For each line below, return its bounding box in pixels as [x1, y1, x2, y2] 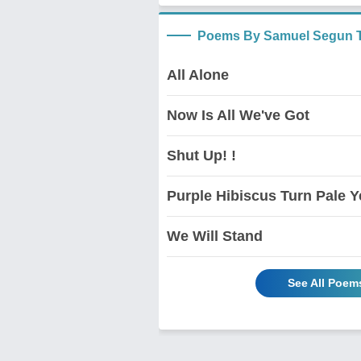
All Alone [167, 67, 229, 84]
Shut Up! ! [167, 147, 236, 164]
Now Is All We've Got [167, 107, 309, 124]
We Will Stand [167, 228, 263, 245]
